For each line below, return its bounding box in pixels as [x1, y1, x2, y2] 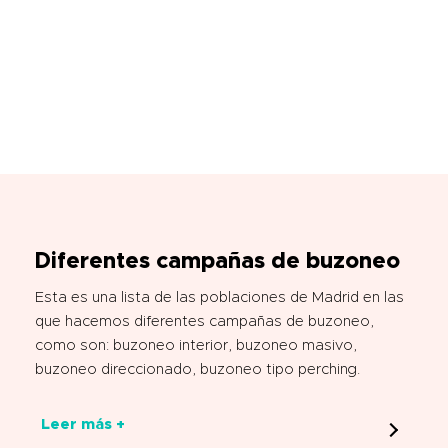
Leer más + [41, 416, 125, 432]
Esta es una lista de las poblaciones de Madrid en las [35, 289, 404, 305]
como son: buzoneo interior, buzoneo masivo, [35, 337, 357, 353]
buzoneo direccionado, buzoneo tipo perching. [35, 361, 360, 377]
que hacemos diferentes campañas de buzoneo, [35, 313, 374, 329]
